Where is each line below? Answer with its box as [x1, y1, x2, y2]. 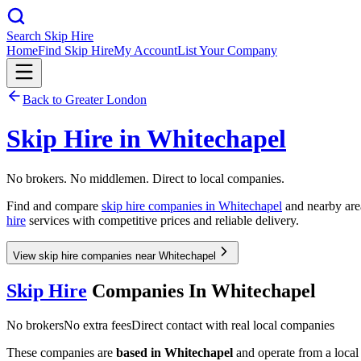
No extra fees [64, 317, 131, 332]
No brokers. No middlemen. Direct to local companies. [6, 171, 284, 185]
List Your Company [177, 44, 277, 57]
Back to [23, 93, 65, 106]
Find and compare [6, 198, 102, 213]
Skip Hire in [6, 124, 147, 154]
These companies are [6, 345, 116, 359]
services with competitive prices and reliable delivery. [26, 213, 299, 227]
